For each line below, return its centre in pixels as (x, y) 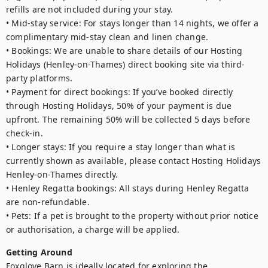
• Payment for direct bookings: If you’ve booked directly (120, 92)
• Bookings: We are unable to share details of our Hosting (124, 51)
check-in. (25, 133)
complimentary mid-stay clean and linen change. (107, 37)
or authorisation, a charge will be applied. (93, 229)
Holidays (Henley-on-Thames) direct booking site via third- (126, 64)
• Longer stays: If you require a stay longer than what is (121, 147)
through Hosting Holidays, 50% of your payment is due (119, 106)
